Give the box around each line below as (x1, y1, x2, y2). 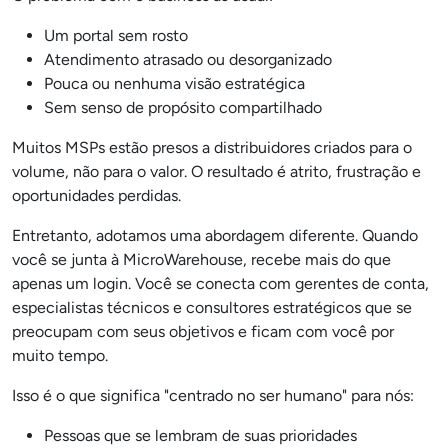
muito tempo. (12, 346, 108, 365)
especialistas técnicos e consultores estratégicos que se (12, 298, 412, 317)
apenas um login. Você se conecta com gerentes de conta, (12, 274, 429, 293)
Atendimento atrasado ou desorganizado (44, 50, 332, 69)
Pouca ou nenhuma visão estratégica (44, 74, 305, 93)
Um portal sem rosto (44, 26, 188, 45)
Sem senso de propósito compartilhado (44, 98, 322, 117)
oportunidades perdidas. (12, 186, 181, 205)
